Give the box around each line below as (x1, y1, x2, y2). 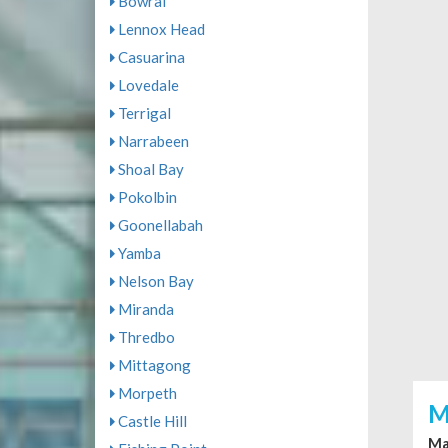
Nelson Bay (114, 272, 194, 290)
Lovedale (114, 76, 179, 94)
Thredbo (114, 328, 175, 346)
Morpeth (114, 384, 177, 402)
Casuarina (114, 48, 185, 66)
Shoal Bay (114, 160, 184, 178)
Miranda (114, 300, 174, 318)
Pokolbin (114, 188, 177, 206)
